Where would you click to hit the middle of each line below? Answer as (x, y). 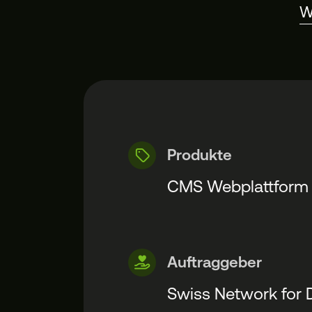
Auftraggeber (214, 262)
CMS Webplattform (238, 187)
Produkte (200, 155)
